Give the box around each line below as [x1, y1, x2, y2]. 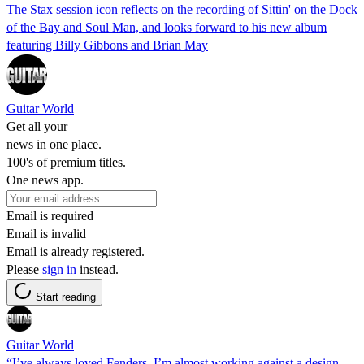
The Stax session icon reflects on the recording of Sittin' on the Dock [6, 2, 357, 16]
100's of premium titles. [6, 154, 126, 169]
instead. [76, 262, 119, 276]
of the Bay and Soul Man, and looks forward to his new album [6, 19, 327, 34]
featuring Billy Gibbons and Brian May [6, 37, 208, 52]
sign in [42, 262, 76, 276]
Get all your [6, 119, 67, 133]
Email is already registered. [6, 244, 145, 258]
